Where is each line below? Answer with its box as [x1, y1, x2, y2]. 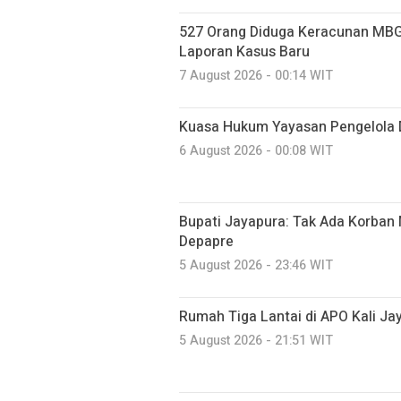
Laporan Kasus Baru [179, 40, 310, 63]
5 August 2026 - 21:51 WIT [179, 330, 333, 350]
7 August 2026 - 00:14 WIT [179, 65, 333, 85]
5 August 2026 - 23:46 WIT [179, 255, 333, 275]
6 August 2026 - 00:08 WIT [179, 141, 333, 160]
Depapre [179, 230, 234, 252]
